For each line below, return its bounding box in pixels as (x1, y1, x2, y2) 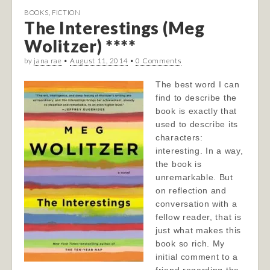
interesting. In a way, (155, 146, 243, 155)
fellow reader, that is (155, 212, 242, 222)
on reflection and (155, 186, 227, 195)
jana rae (34, 56, 62, 65)
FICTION (51, 8, 81, 16)
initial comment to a (155, 252, 238, 262)
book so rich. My (155, 239, 225, 248)
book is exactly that (155, 106, 237, 116)
